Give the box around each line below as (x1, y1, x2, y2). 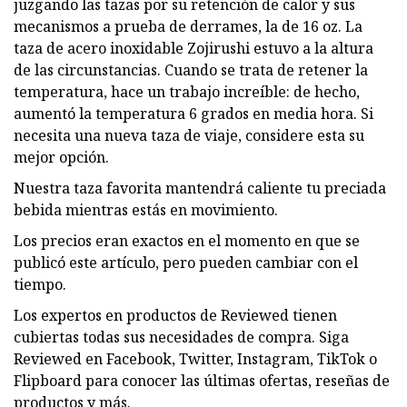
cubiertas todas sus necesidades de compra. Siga (14, 326, 349, 347)
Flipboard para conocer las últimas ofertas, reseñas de (14, 370, 390, 391)
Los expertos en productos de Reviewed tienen (14, 304, 337, 325)
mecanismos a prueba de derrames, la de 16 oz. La (14, 15, 362, 36)
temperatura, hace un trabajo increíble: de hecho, (14, 81, 360, 102)
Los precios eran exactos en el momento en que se (14, 230, 360, 251)
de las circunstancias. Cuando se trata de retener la (14, 59, 368, 80)
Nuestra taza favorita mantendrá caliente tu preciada (14, 177, 386, 198)
